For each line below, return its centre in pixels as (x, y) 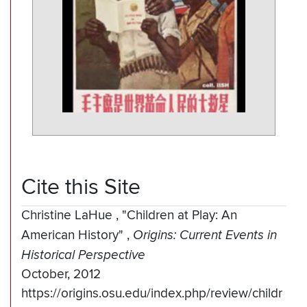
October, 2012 (61, 275)
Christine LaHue (69, 216)
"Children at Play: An (180, 216)
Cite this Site (81, 187)
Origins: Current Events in (205, 235)
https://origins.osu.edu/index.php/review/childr (152, 294)
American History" (74, 236)
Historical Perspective (83, 255)
